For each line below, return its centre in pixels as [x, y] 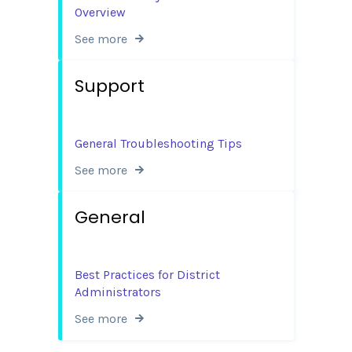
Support [110, 86]
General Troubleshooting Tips [158, 144]
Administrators [118, 292]
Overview [100, 12]
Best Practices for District [147, 275]
